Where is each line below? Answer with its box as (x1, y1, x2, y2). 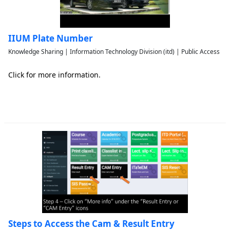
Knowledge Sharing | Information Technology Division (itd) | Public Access (8, 47, 220, 56)
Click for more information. (8, 70, 101, 80)
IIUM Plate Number (8, 32, 93, 44)
